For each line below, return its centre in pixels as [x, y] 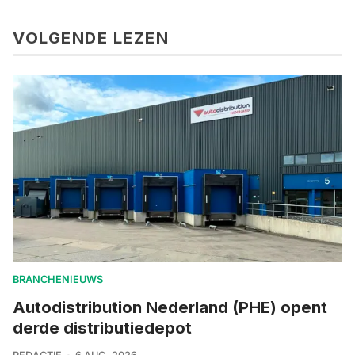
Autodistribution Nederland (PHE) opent [170, 307]
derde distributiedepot [102, 328]
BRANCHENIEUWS [58, 280]
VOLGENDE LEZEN [91, 38]
